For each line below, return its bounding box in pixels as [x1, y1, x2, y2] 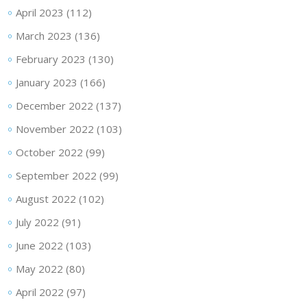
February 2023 [15, 52, 86, 66]
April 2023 [15, 5, 64, 19]
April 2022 [15, 285, 64, 299]
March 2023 [15, 29, 72, 42]
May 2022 [15, 262, 63, 275]
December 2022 [15, 99, 93, 112]
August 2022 [15, 192, 76, 206]
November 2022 [15, 122, 94, 136]
